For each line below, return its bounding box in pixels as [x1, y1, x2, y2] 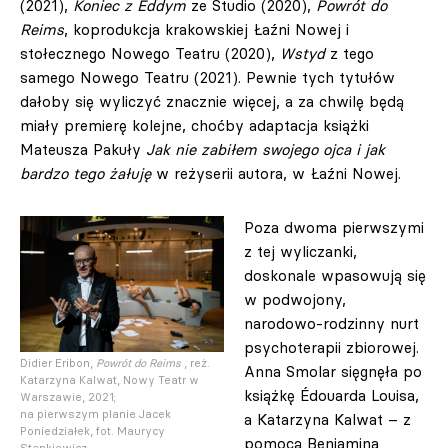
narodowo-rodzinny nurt [244, 314, 419, 333]
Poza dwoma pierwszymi [244, 218, 424, 237]
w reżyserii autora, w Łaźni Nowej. [151, 164, 401, 183]
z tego [325, 44, 374, 63]
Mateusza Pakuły [20, 140, 146, 159]
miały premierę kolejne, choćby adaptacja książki [20, 116, 369, 135]
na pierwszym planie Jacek [20, 406, 171, 421]
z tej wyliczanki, [244, 242, 357, 261]
